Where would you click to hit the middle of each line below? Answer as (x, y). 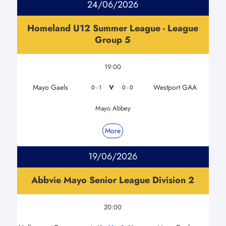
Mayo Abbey (113, 108)
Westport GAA (175, 87)
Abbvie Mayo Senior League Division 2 (113, 180)
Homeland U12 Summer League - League (113, 28)
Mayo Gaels (51, 87)
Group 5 (113, 40)
